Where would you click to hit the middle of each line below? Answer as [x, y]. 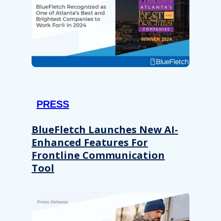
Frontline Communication [98, 155]
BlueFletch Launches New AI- [105, 129]
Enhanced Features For [90, 142]
